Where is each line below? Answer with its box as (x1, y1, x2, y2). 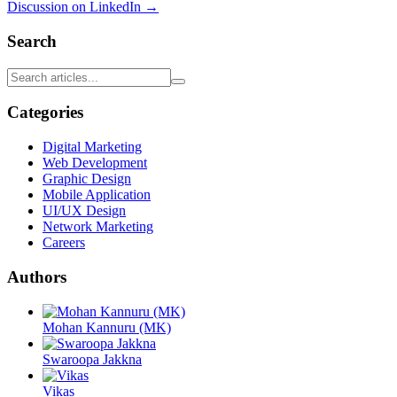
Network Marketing (43, 219, 153, 235)
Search (7, 31, 57, 51)
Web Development (43, 155, 147, 171)
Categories (7, 103, 83, 122)
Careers (43, 235, 85, 251)
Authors (7, 267, 66, 286)
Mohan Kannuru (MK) (43, 319, 171, 335)
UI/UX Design (43, 203, 126, 219)
